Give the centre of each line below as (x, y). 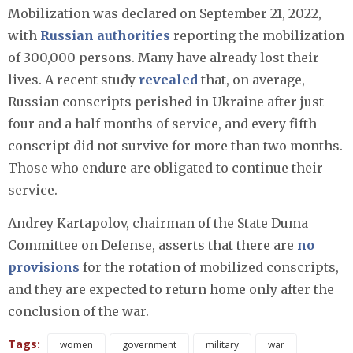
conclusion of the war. (78, 312)
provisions (44, 268)
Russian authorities (105, 36)
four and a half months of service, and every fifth (162, 124)
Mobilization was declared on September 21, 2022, (165, 14)
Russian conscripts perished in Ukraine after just (166, 102)
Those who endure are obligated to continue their (165, 168)
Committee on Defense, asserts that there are (152, 245)
